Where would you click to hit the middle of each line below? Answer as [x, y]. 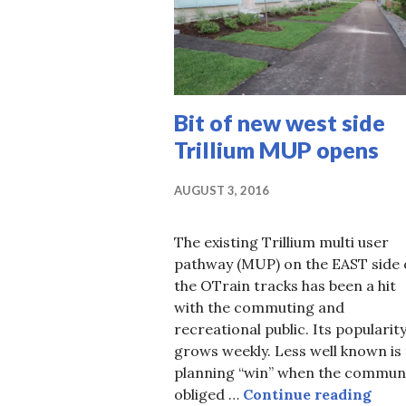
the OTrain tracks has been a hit [285, 285]
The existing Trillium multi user [281, 242]
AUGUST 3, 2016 [222, 190]
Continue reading [307, 394]
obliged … [208, 394]
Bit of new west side [280, 122]
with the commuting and [259, 307]
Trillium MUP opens [276, 149]
